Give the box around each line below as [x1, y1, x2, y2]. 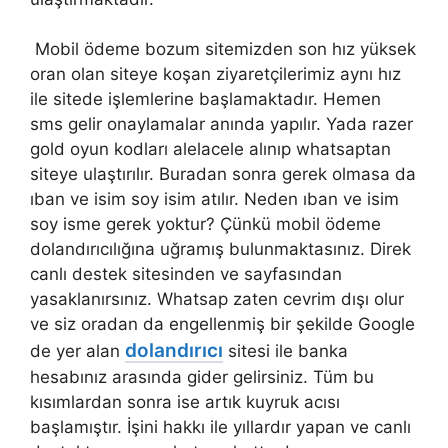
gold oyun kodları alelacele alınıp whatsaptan [30, 139, 391, 159]
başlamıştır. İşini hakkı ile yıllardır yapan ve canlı [30, 417, 411, 437]
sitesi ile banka [223, 341, 348, 361]
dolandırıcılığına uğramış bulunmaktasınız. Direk [30, 239, 411, 259]
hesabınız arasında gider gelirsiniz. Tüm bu [30, 367, 374, 387]
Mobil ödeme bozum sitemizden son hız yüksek [30, 39, 416, 59]
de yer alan [30, 341, 125, 361]
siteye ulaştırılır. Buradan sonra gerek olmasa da [30, 164, 416, 184]
